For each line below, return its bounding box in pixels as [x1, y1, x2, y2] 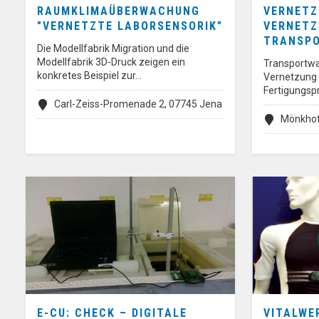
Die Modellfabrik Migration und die [37, 42, 189, 54]
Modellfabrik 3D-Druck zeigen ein [37, 56, 185, 68]
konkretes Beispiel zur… [37, 69, 142, 81]
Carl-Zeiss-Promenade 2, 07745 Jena [54, 98, 222, 110]
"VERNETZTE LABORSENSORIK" [37, 19, 223, 33]
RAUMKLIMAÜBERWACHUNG [37, 4, 200, 18]
